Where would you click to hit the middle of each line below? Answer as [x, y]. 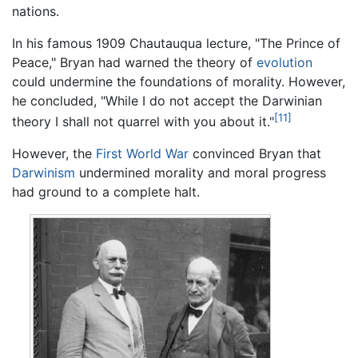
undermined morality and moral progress [201, 173]
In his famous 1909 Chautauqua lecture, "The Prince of [176, 43]
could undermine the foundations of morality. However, [179, 81]
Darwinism [44, 173]
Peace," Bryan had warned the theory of [134, 62]
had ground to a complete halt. [106, 192]
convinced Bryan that [255, 154]
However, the [54, 154]
